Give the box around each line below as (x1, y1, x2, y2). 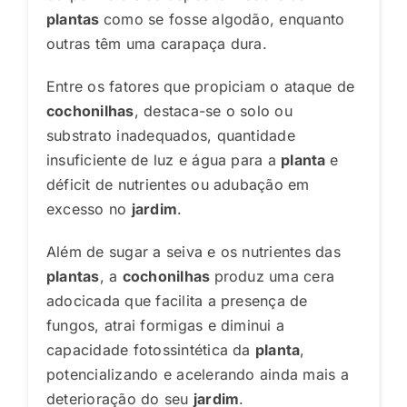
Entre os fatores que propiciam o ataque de (45, 76, 355, 95)
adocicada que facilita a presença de (45, 291, 308, 310)
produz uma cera (213, 266, 335, 285)
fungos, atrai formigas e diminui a (45, 315, 285, 334)
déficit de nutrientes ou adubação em (45, 174, 310, 194)
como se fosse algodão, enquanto (103, 9, 345, 28)
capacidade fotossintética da (45, 340, 255, 359)
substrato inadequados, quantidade (45, 125, 295, 144)
